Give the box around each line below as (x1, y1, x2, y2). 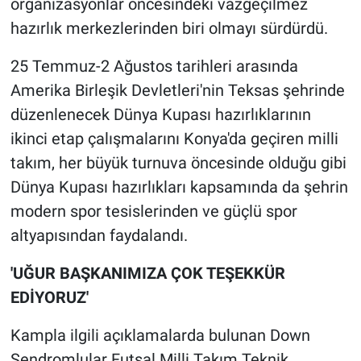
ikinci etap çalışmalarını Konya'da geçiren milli (10, 129, 338, 149)
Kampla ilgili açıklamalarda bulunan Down (10, 326, 310, 346)
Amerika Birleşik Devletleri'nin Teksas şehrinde (10, 81, 345, 101)
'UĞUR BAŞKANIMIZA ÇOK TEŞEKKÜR (10, 263, 285, 284)
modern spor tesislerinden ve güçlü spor (10, 201, 297, 222)
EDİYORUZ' (10, 288, 89, 308)
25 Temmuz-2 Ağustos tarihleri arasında (10, 56, 298, 77)
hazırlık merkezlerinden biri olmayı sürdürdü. (10, 19, 328, 39)
